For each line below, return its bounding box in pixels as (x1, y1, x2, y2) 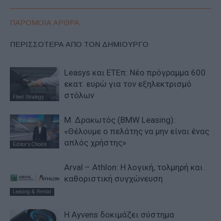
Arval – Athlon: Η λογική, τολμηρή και (64, 162, 203, 173)
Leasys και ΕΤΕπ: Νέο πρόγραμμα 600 (64, 68, 206, 78)
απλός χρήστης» (64, 138, 126, 148)
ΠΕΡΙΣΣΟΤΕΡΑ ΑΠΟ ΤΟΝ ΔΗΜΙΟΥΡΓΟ (10, 40, 148, 49)
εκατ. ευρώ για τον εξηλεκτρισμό (64, 79, 191, 89)
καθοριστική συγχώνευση (64, 174, 163, 184)
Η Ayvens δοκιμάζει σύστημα (64, 210, 174, 220)
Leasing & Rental (13, 189, 51, 195)
